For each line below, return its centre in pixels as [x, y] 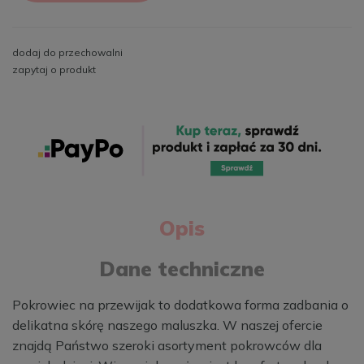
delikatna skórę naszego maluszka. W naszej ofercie [167, 325]
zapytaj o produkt [54, 70]
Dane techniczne [182, 268]
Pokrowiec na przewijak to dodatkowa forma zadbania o [180, 304]
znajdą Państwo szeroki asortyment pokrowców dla [167, 345]
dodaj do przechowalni [67, 53]
